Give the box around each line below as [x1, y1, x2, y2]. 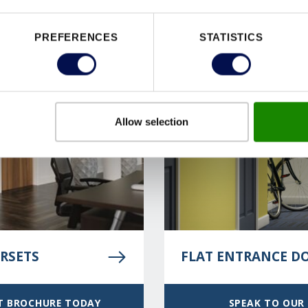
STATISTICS [199, 31, 263, 43]
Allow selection [115, 115, 189, 128]
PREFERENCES [34, 31, 118, 43]
